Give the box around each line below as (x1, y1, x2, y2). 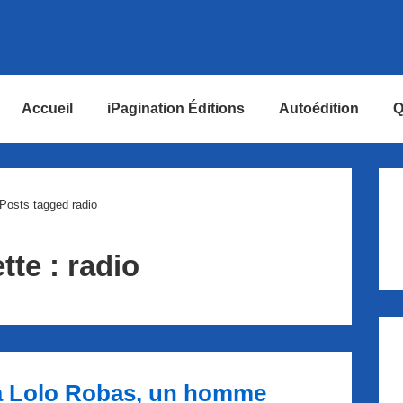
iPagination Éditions (107, 101, 245, 116)
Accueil (22, 101, 73, 116)
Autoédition (279, 101, 359, 116)
